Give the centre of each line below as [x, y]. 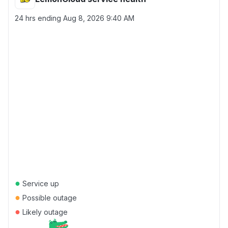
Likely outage [44, 212]
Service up [40, 183]
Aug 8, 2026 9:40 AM [99, 18]
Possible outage [49, 198]
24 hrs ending [39, 18]
